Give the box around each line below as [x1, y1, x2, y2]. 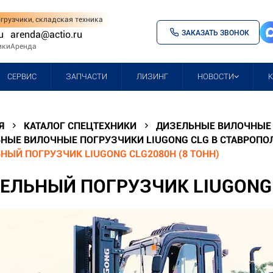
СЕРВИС [7, 71, 37, 81]
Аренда [10, 42, 37, 51]
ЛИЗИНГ [136, 71, 168, 81]
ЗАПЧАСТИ [66, 71, 107, 81]
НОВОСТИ [197, 71, 234, 81]
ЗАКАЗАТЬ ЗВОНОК [182, 28, 250, 37]
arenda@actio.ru [10, 29, 82, 40]
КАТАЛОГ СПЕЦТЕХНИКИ [24, 119, 136, 132]
